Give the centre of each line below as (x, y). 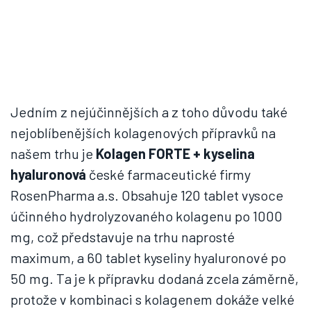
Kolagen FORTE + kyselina (174, 153)
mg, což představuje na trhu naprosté (123, 237)
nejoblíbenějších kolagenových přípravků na (143, 133)
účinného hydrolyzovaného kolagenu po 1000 (146, 216)
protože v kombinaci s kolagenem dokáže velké (152, 299)
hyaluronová (48, 174)
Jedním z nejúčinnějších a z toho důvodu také (149, 112)
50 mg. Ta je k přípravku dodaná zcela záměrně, (154, 278)
